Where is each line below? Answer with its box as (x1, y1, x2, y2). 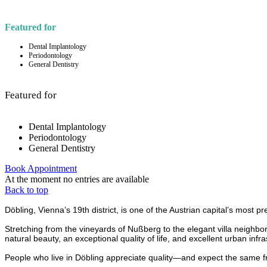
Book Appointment (5, 163, 77, 174)
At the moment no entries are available (5, 174, 149, 185)
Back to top (5, 185, 48, 195)
